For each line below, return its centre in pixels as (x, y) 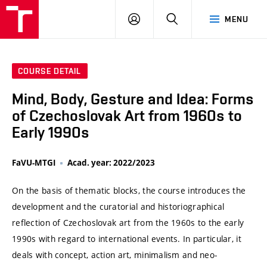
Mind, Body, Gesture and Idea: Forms (133, 99)
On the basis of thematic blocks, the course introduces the (129, 191)
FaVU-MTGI (34, 163)
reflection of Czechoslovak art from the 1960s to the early (128, 223)
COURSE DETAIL (50, 71)
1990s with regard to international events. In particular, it (127, 239)
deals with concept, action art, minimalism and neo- (115, 255)
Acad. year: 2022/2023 (111, 163)
